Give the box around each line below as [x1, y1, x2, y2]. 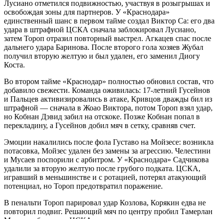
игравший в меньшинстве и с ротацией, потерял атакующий [4, 173, 206, 182]
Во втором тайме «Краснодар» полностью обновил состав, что [4, 77, 214, 86]
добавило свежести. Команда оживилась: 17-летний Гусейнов [4, 86, 210, 95]
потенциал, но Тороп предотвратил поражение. [4, 182, 163, 191]
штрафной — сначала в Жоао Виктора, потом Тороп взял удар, [4, 104, 213, 112]
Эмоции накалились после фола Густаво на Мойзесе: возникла [4, 138, 214, 147]
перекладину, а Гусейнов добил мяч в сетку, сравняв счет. [4, 121, 196, 130]
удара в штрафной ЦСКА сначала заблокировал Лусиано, [4, 25, 196, 34]
